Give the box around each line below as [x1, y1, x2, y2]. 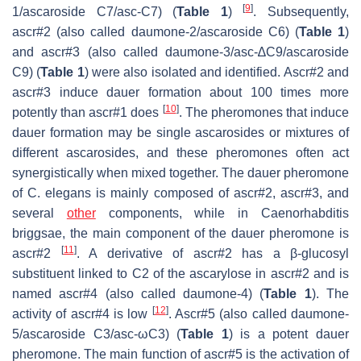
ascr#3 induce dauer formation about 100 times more [12, 85, 349, 99]
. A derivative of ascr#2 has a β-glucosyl [76, 246, 349, 260]
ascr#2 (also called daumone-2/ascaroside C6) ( [12, 24, 299, 39]
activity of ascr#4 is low [12, 306, 152, 321]
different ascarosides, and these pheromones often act [12, 145, 349, 160]
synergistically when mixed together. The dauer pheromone [12, 165, 349, 180]
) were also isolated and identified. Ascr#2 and [84, 64, 350, 79]
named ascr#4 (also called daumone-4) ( [12, 286, 264, 301]
